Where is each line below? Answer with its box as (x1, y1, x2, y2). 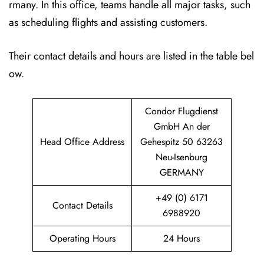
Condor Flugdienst (145, 104, 218, 118)
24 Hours (163, 232, 200, 245)
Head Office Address (40, 135, 124, 148)
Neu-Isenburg (156, 150, 207, 164)
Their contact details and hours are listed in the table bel (9, 48, 254, 64)
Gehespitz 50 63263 (140, 135, 223, 148)
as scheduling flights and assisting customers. (9, 15, 210, 30)
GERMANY (159, 166, 204, 179)
